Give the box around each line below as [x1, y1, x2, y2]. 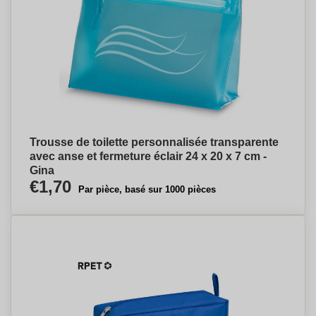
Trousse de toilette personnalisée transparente [30, 136, 279, 148]
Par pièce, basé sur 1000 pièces [78, 184, 216, 195]
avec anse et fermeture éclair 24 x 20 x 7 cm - [30, 150, 267, 162]
